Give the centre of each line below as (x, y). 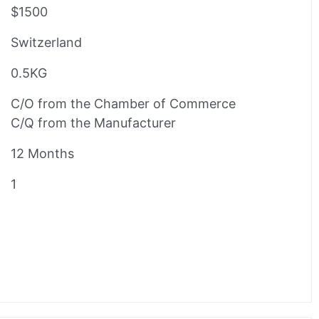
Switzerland (46, 42)
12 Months (42, 153)
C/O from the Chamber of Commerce (123, 103)
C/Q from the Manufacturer (93, 122)
